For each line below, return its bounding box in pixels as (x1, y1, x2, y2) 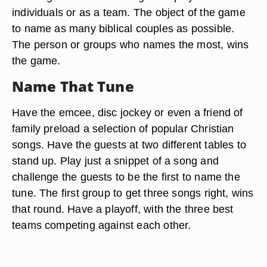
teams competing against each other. (12, 219, 191, 231)
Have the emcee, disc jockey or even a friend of (12, 106, 243, 119)
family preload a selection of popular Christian (12, 122, 234, 135)
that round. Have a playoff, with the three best (12, 203, 234, 215)
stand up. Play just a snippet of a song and (12, 154, 219, 167)
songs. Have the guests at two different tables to (12, 138, 247, 151)
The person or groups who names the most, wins (12, 38, 249, 51)
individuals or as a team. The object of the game (12, 6, 246, 18)
